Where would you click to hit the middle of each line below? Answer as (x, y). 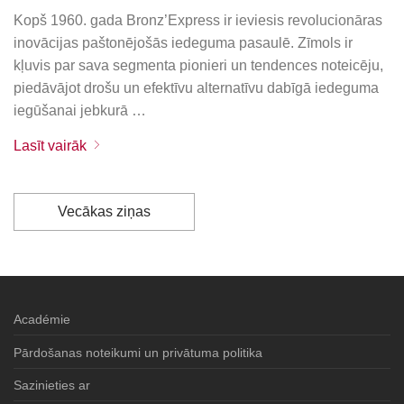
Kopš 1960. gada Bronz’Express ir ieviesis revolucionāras (198, 20)
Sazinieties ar (52, 385)
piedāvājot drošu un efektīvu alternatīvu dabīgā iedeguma (197, 87)
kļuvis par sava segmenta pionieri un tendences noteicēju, (199, 65)
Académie (42, 320)
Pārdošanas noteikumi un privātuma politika (138, 352)
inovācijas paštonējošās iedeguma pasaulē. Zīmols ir (184, 42)
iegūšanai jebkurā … (80, 110)
